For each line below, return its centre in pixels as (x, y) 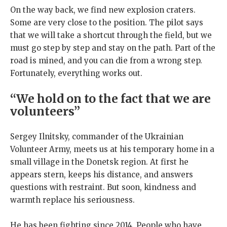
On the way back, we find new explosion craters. (103, 10)
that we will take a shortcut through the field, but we (111, 35)
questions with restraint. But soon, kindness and (103, 187)
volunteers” (45, 111)
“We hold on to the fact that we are (110, 98)
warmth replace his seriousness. (72, 200)
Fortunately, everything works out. (76, 73)
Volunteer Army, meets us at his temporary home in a (112, 149)
